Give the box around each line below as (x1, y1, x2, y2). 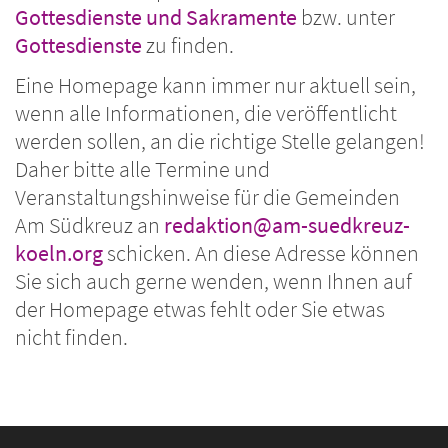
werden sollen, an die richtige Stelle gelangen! (15, 128, 425, 156)
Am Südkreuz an (15, 212, 164, 240)
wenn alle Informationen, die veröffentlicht (15, 100, 397, 128)
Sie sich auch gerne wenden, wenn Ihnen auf (15, 268, 412, 296)
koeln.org (15, 240, 103, 268)
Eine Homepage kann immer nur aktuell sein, (15, 72, 416, 100)
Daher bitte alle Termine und (15, 156, 270, 184)
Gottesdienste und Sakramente (15, 4, 297, 32)
